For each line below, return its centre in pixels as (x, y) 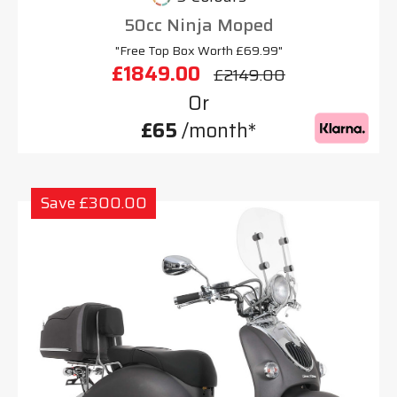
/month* (217, 131)
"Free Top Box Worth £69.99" (198, 51)
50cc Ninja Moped (198, 25)
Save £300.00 (93, 203)
